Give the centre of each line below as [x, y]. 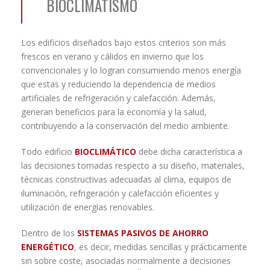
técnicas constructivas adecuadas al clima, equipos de [126, 180]
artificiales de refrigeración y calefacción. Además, [118, 98]
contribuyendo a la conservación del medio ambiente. [125, 126]
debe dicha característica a [189, 152]
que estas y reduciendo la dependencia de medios [118, 84]
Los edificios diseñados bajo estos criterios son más [124, 43]
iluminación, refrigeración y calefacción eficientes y [120, 193]
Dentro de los [49, 233]
